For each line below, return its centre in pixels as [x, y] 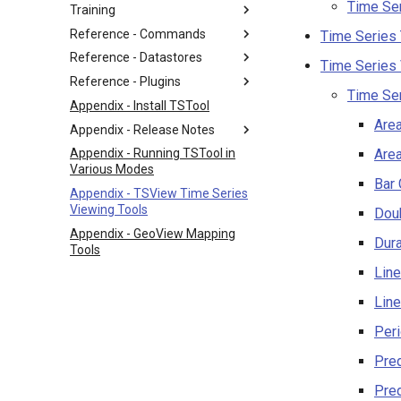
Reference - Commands [138, 34]
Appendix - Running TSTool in [153, 154]
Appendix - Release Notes [142, 129]
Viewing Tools [109, 209]
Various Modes [112, 170]
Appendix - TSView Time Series [159, 193]
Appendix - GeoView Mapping [153, 233]
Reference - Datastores [136, 58]
